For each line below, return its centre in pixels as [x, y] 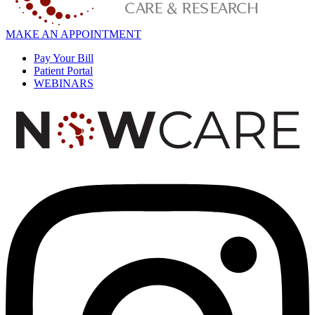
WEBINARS [64, 84]
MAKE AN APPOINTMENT [73, 34]
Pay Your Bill [64, 58]
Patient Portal [63, 71]
